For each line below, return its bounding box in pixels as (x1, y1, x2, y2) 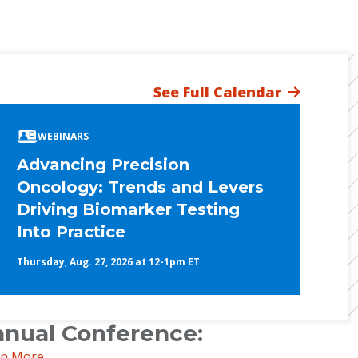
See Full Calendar (153, 82, 281, 101)
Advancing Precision (17, 155, 190, 175)
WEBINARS (38, 129, 89, 144)
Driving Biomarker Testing (17, 200, 241, 220)
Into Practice (17, 222, 126, 242)
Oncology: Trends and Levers (17, 177, 265, 197)
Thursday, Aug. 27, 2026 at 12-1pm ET (17, 255, 201, 269)
